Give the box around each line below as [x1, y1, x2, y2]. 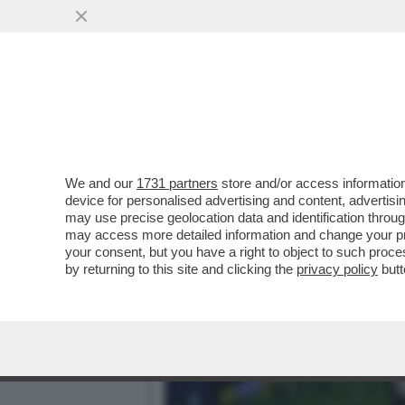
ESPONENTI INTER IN [165, 99, 350, 120]
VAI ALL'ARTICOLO [192, 137, 320, 154]
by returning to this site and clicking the [65, 261, 297, 277]
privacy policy [297, 261, 378, 277]
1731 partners [137, 175, 218, 191]
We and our [65, 175, 137, 191]
